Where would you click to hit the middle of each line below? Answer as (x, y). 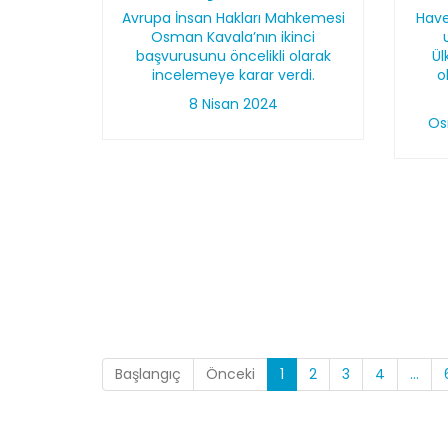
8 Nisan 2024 (233, 104)
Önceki (230, 374)
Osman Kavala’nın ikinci (233, 37)
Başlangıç (148, 374)
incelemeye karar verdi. (233, 75)
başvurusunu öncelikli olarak (233, 56)
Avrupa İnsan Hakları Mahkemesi (233, 18)
